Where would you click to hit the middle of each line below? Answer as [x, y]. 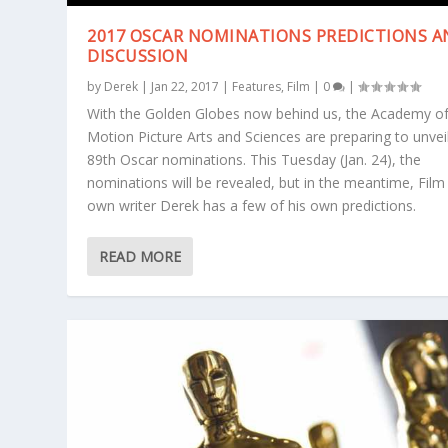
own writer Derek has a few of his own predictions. [252, 206]
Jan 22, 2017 [185, 87]
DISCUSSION [138, 56]
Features [257, 87]
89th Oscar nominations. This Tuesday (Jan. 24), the [254, 160]
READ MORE [140, 257]
